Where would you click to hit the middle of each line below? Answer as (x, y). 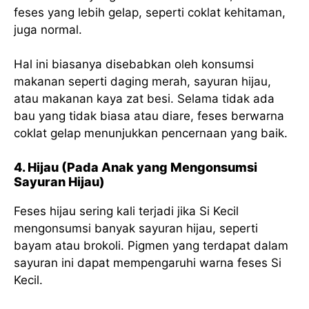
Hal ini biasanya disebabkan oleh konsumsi (134, 64)
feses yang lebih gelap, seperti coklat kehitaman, (150, 12)
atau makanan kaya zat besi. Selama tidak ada (144, 99)
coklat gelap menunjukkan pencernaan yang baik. (151, 133)
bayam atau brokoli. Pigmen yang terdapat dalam (151, 245)
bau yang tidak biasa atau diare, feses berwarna (149, 116)
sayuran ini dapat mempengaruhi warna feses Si (148, 262)
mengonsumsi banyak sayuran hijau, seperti (136, 228)
